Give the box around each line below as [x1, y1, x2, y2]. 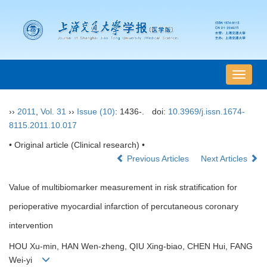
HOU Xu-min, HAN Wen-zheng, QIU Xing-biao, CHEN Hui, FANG [9, 241, 253, 252]
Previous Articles [125, 154, 191, 164]
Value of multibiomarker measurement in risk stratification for [9, 182, 237, 193]
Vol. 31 [41, 107, 66, 117]
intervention [9, 221, 53, 231]
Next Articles [201, 154, 250, 164]
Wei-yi [9, 255, 42, 265]
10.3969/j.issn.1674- [167, 107, 245, 117]
